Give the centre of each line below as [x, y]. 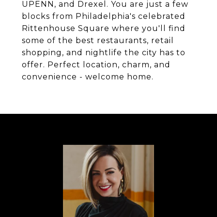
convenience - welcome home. [88, 77]
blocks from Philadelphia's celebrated [104, 16]
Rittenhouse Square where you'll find [104, 28]
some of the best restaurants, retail [98, 40]
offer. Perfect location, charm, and [96, 65]
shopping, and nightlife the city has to [104, 53]
